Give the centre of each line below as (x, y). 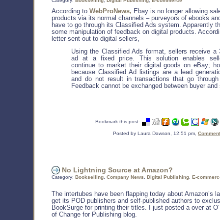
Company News (125, 177)
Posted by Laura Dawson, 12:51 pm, (155, 133)
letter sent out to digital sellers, (96, 39)
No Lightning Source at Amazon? (116, 170)
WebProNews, (110, 11)
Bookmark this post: (118, 121)
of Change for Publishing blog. (94, 215)
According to (70, 11)
